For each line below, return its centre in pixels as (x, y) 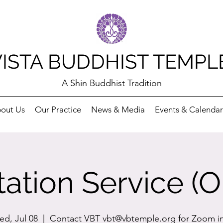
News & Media (118, 110)
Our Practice (58, 110)
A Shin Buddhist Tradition (111, 83)
